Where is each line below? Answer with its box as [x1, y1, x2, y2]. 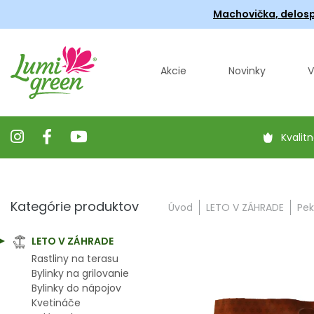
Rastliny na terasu [32, 252, 118, 266]
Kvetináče [32, 296, 81, 310]
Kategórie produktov [11, 198, 139, 215]
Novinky [228, 64, 266, 78]
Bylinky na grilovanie [32, 266, 129, 280]
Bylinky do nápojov [32, 281, 121, 295]
